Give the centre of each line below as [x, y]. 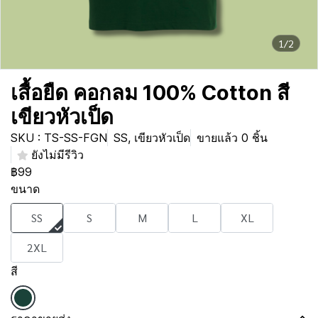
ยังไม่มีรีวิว [57, 155]
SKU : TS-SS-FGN [59, 138]
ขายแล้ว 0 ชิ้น [232, 138]
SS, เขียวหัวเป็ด [152, 138]
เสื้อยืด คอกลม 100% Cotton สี [150, 93]
